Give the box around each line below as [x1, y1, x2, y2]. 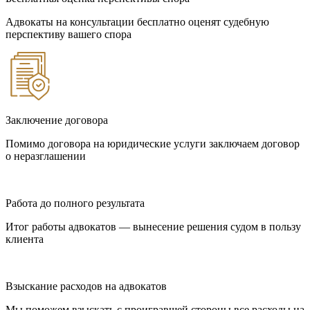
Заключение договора [6, 113, 108, 126]
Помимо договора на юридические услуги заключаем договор [6, 137, 300, 149]
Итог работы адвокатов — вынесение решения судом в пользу [6, 220, 301, 232]
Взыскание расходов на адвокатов [6, 280, 167, 292]
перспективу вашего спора [6, 28, 131, 40]
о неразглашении [6, 149, 86, 162]
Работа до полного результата [6, 197, 145, 209]
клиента [6, 232, 44, 245]
